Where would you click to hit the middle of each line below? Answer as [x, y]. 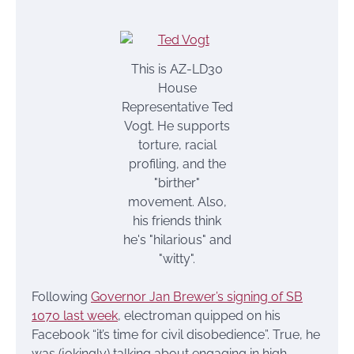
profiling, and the [177, 164]
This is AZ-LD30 [177, 69]
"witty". [177, 258]
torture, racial [177, 145]
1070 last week [75, 315]
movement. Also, [177, 201]
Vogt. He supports [177, 126]
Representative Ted [177, 107]
